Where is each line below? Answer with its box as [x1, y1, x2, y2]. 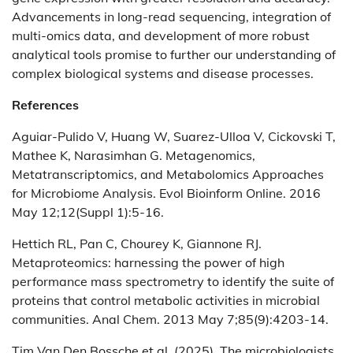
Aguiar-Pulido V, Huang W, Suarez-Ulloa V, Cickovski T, [12, 128, 336, 145]
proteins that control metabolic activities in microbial [12, 292, 320, 309]
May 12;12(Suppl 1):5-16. [12, 204, 164, 221]
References [12, 97, 79, 113]
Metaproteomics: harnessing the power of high [12, 255, 284, 271]
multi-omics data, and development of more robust [12, 28, 310, 44]
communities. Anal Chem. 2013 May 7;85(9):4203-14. [12, 311, 329, 328]
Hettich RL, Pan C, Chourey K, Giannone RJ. [12, 236, 262, 252]
